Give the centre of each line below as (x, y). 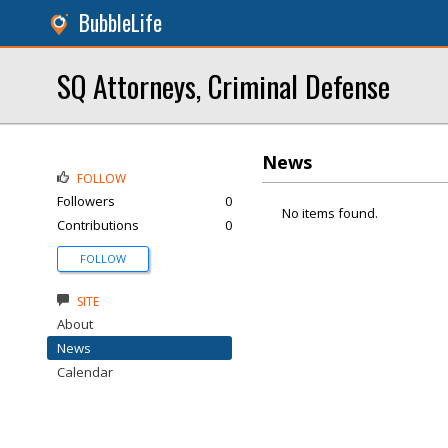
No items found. (330, 213)
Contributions (98, 225)
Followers (86, 201)
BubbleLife (120, 22)
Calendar (85, 372)
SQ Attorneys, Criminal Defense (223, 85)
